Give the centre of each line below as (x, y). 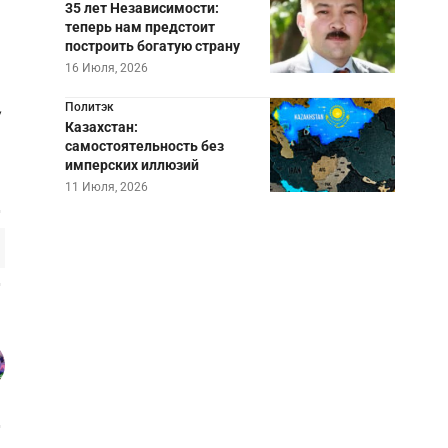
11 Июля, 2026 (106, 187)
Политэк (89, 107)
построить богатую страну (152, 46)
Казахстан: (101, 127)
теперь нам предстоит (139, 27)
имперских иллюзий (131, 165)
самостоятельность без (144, 146)
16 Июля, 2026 (106, 68)
